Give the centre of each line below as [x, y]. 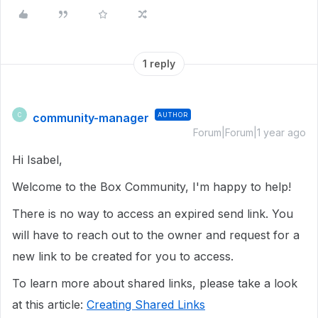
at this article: [49, 305]
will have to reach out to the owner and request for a [156, 235]
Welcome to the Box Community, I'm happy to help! [152, 187]
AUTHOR [173, 115]
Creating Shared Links [146, 305]
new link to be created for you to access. [123, 256]
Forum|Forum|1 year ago [250, 132]
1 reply [159, 64]
